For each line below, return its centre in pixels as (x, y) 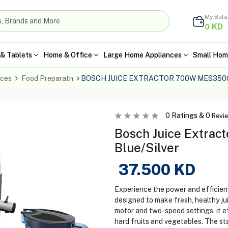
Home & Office (67, 55)
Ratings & (188, 116)
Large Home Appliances (142, 55)
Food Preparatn (47, 78)
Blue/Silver (147, 148)
